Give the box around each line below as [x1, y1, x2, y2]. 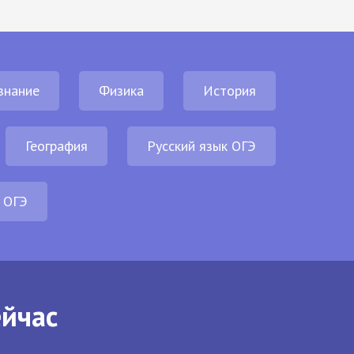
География [25, 137, 88, 156]
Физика [99, 81, 144, 100]
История [203, 81, 256, 100]
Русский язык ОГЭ [147, 137, 256, 156]
